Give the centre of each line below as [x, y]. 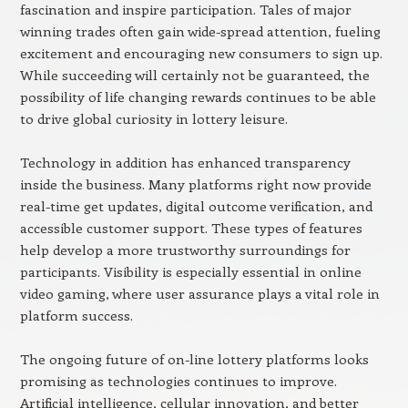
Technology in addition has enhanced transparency [185, 162]
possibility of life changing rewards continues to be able [198, 97]
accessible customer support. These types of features [191, 228]
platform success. [76, 315]
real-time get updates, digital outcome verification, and [196, 206]
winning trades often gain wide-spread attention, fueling [200, 31]
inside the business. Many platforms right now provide [195, 184]
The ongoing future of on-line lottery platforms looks [194, 359]
